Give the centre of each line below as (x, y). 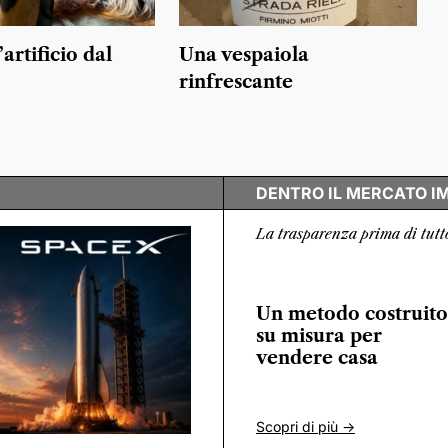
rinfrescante (236, 82)
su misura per (319, 335)
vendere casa (317, 357)
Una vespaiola (244, 55)
